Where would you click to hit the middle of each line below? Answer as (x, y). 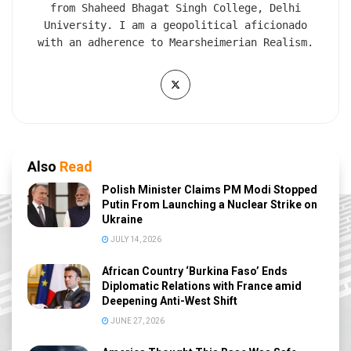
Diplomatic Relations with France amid (202, 286)
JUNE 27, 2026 (137, 320)
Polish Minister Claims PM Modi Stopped (210, 189)
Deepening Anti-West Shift (170, 300)
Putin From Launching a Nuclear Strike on (210, 204)
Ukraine (122, 219)
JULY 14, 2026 (135, 239)
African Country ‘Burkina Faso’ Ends (195, 271)
